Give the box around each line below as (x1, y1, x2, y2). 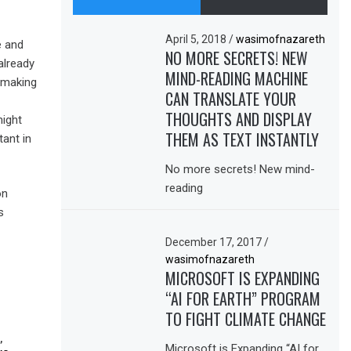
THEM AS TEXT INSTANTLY (165, 127, 320, 151)
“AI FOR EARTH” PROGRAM (165, 286, 321, 310)
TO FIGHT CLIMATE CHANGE (165, 306, 327, 331)
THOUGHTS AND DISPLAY (165, 107, 313, 131)
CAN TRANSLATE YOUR (165, 86, 297, 110)
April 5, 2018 (165, 32, 230, 45)
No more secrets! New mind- (165, 161, 316, 176)
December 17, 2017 (165, 235, 265, 248)
